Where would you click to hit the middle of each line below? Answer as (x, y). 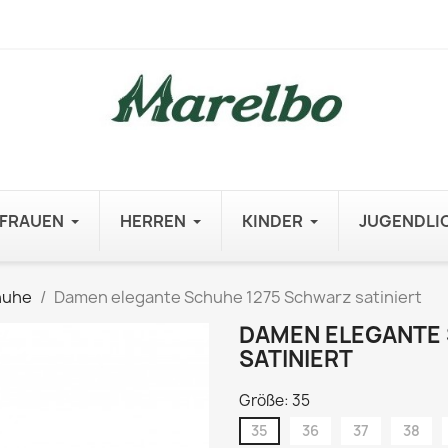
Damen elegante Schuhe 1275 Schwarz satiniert (238, 297)
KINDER (272, 221)
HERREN (153, 221)
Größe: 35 (274, 400)
